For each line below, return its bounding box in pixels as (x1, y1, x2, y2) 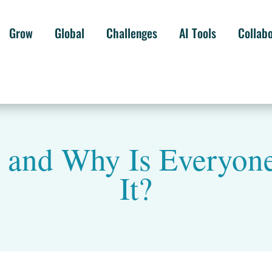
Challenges (106, 24, 157, 42)
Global (54, 24, 84, 42)
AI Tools (178, 24, 216, 42)
